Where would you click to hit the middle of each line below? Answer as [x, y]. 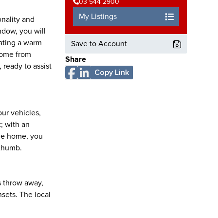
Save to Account [99, 44]
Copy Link [112, 73]
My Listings [98, 17]
